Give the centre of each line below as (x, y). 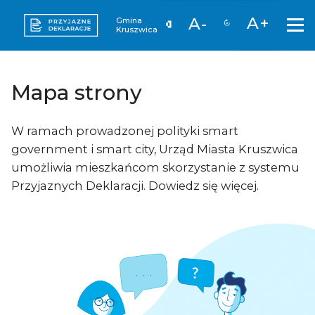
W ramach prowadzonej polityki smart (125, 131)
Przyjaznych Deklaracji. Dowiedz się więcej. (135, 186)
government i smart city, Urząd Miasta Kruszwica (155, 149)
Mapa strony (77, 92)
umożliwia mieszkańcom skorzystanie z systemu (155, 168)
